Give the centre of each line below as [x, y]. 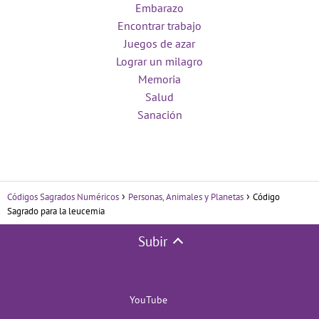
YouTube [148, 300]
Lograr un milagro [159, 62]
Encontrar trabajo [159, 26]
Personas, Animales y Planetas [186, 197]
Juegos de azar [159, 44]
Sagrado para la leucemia [56, 211]
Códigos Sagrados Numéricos [63, 197]
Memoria [159, 79]
